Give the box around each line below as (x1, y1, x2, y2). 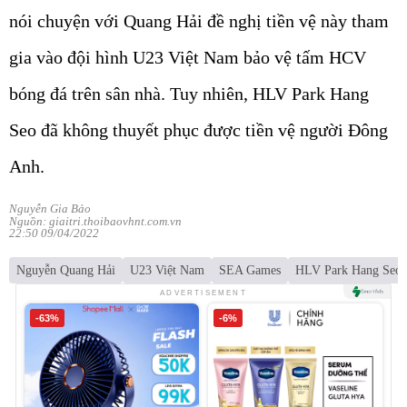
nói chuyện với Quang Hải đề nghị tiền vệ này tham (9, 10, 389, 31)
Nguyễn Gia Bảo (9, 201, 91, 215)
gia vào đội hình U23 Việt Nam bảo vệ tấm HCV (9, 46, 366, 67)
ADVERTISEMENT (160, 289, 247, 298)
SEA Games (219, 263, 281, 277)
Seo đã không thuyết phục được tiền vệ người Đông (9, 119, 388, 140)
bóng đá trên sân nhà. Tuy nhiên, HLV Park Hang (9, 83, 369, 104)
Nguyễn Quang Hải (16, 263, 115, 277)
